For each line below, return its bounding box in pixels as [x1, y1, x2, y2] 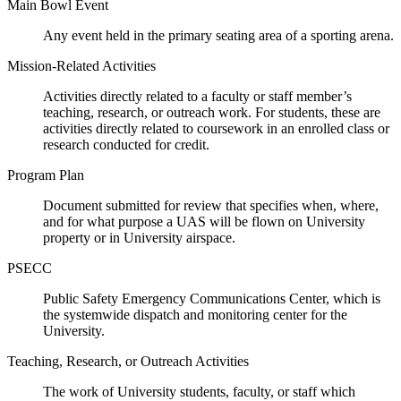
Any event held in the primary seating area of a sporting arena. [43, 27, 394, 43]
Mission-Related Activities [7, 57, 156, 73]
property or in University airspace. [43, 229, 235, 245]
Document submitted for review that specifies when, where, [43, 197, 379, 213]
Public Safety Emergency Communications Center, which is [43, 290, 380, 306]
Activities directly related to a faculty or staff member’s [43, 88, 352, 104]
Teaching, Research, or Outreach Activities [7, 353, 249, 369]
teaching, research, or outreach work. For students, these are [43, 104, 380, 120]
